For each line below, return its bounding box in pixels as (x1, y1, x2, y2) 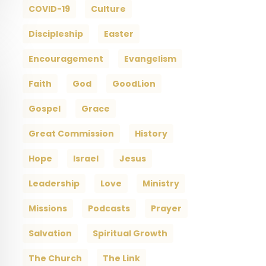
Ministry (142, 178, 179, 190)
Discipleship (28, 28, 83, 40)
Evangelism (123, 53, 176, 65)
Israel (72, 153, 99, 165)
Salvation (28, 227, 72, 240)
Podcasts (87, 202, 130, 215)
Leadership (28, 178, 80, 190)
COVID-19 (28, 3, 70, 15)
